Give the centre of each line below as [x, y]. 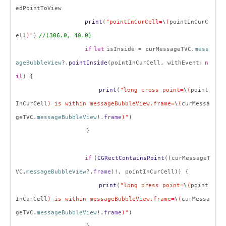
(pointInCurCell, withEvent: [155, 63]
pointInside [88, 63]
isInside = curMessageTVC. [151, 49]
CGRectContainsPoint [131, 158]
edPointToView [39, 8]
